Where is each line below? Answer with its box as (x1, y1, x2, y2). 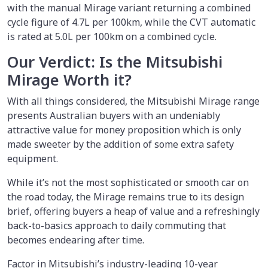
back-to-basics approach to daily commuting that (7, 218, 226, 232)
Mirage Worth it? (7, 69, 132, 90)
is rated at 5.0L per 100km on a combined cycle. (7, 29, 219, 43)
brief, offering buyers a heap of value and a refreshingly (7, 204, 260, 218)
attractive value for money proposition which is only (7, 123, 241, 136)
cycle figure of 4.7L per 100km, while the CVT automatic (7, 15, 255, 29)
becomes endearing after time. (7, 233, 147, 246)
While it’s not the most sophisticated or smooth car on (7, 175, 249, 189)
